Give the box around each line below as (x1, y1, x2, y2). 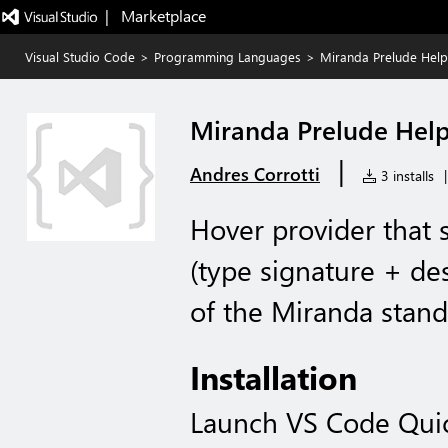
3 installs (377, 166, 434, 185)
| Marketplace (104, 5, 206, 26)
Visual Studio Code (25, 48, 135, 65)
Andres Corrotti (190, 162, 320, 186)
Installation (190, 356, 357, 398)
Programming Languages (154, 48, 301, 65)
